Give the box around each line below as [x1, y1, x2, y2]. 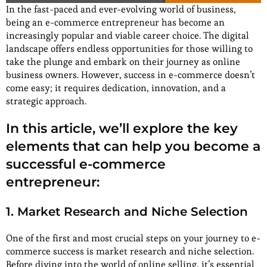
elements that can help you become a [6, 138, 260, 154]
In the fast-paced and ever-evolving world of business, [6, 2, 236, 15]
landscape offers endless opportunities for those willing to [6, 42, 253, 55]
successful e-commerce [6, 156, 166, 172]
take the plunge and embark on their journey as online [6, 55, 240, 68]
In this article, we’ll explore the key [6, 120, 238, 136]
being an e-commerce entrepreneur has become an [6, 15, 225, 29]
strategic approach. [6, 94, 86, 107]
